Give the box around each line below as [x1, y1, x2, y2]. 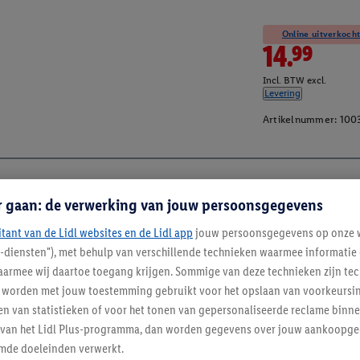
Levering [264, 88, 301, 100]
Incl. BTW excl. [262, 75, 326, 87]
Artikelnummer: [262, 113, 337, 126]
